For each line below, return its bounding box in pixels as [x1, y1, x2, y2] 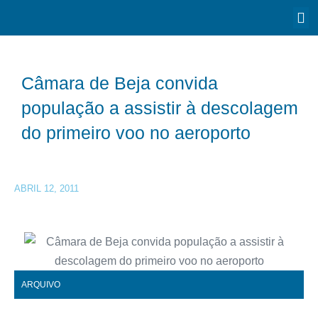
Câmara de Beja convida [21, 73, 218, 93]
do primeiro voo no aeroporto [21, 123, 251, 143]
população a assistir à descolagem [21, 98, 298, 118]
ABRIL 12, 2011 [14, 183, 79, 194]
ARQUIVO [21, 280, 60, 290]
